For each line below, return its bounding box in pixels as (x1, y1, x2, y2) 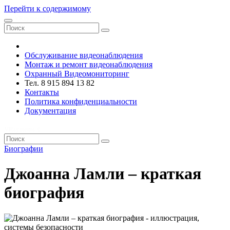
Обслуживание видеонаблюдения (25, 51, 143, 60)
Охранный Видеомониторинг (25, 69, 129, 78)
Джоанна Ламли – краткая (4, 164, 201, 183)
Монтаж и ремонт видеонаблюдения (25, 60, 152, 69)
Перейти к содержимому (4, 4, 91, 13)
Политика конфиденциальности (25, 97, 137, 106)
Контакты (25, 88, 59, 97)
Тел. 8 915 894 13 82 (25, 79, 94, 87)
